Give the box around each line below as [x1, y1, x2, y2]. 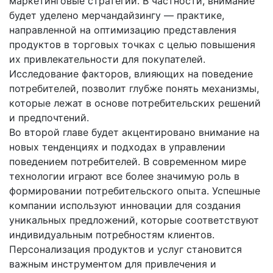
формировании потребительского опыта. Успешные [9, 185, 260, 197]
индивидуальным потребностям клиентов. [9, 229, 214, 241]
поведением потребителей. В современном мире [9, 155, 246, 168]
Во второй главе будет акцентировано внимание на [9, 126, 260, 139]
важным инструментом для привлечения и [9, 258, 216, 271]
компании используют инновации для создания [9, 199, 241, 212]
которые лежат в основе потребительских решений [9, 97, 261, 110]
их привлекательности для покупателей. [9, 53, 205, 66]
